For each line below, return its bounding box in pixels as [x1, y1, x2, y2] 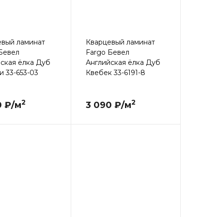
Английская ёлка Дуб [85, 58, 160, 67]
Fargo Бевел [85, 47, 129, 57]
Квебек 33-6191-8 [85, 68, 145, 77]
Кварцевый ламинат [85, 37, 155, 46]
